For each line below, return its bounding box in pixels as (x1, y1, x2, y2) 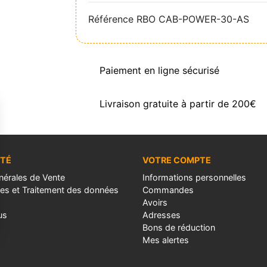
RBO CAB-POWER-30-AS (136, 13, 249, 25)
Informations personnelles (142, 172, 246, 182)
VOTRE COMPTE (142, 154, 211, 165)
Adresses (142, 209, 181, 220)
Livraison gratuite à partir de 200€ (100, 97, 256, 110)
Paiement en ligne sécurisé (100, 64, 219, 76)
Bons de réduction (142, 222, 215, 232)
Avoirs (142, 197, 167, 207)
